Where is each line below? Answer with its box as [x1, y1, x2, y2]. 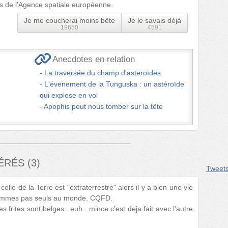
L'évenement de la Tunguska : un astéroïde [44, 79, 184, 88]
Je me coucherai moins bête [24, 16, 115, 24]
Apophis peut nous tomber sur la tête [44, 102, 163, 110]
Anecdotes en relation [52, 54, 135, 64]
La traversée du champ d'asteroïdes [44, 68, 161, 77]
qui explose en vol [40, 91, 98, 99]
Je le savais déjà [128, 16, 181, 24]
